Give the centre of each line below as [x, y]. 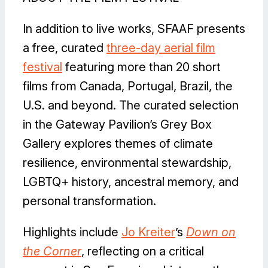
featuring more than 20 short [141, 67]
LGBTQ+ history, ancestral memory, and [131, 182]
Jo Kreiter [148, 232]
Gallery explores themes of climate [118, 144]
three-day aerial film [161, 48]
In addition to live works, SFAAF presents [134, 29]
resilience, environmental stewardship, [127, 163]
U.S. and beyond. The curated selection [131, 106]
